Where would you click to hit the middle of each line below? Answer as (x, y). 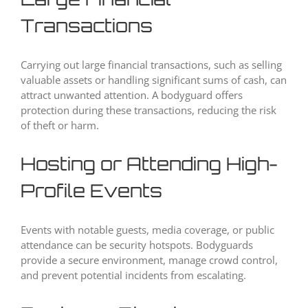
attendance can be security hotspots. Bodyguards (137, 245)
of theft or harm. (60, 125)
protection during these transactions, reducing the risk (148, 110)
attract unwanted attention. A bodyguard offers (132, 95)
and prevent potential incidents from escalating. (133, 275)
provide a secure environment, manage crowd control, (149, 260)
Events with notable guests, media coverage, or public (147, 230)
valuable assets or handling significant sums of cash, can (154, 80)
